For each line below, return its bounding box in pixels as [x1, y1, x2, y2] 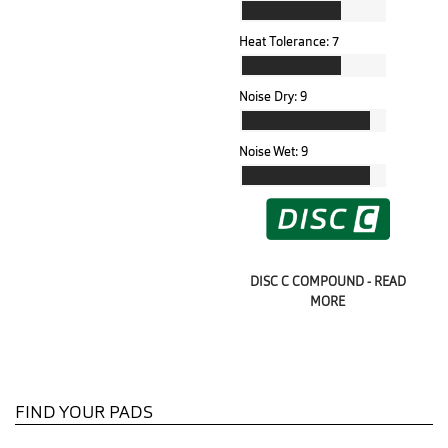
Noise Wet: [239, 143, 298, 161]
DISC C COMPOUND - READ [249, 273, 406, 291]
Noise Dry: [239, 88, 297, 106]
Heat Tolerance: [239, 32, 329, 50]
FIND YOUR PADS [15, 400, 153, 424]
